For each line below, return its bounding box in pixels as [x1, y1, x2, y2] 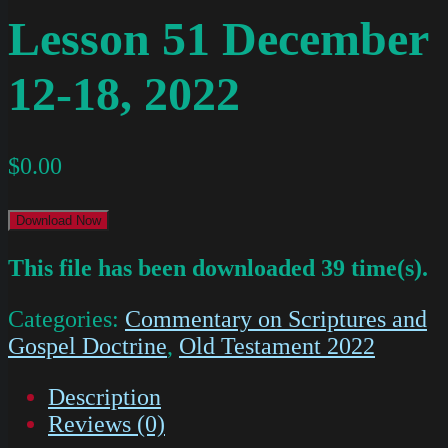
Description [48, 384, 161, 411]
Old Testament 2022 [179, 333, 375, 360]
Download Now [16, 213, 101, 229]
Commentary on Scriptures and [125, 306, 427, 333]
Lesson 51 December [8, 12, 428, 66]
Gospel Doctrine [8, 333, 167, 360]
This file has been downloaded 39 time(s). [8, 255, 428, 282]
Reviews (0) [48, 411, 165, 438]
